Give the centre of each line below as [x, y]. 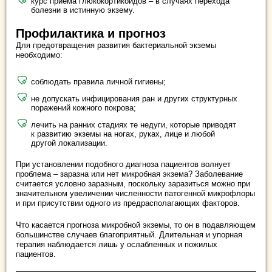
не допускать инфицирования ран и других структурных [134, 98]
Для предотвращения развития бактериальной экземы [116, 45]
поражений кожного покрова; [83, 107]
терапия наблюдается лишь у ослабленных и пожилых [117, 244]
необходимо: [39, 55]
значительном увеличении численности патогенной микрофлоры [135, 193]
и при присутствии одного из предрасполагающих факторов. [128, 203]
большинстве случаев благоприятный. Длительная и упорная [129, 234]
